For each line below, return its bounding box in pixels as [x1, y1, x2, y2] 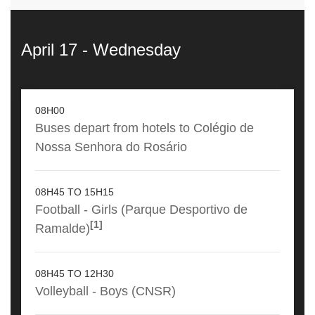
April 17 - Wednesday [21, 40, 181, 60]
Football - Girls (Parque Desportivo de [35, 202, 247, 217]
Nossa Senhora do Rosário [35, 139, 187, 155]
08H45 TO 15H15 [35, 186, 114, 198]
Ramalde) [35, 221, 90, 236]
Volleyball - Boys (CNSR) [35, 283, 176, 299]
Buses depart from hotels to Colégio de [35, 120, 254, 136]
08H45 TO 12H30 [35, 268, 114, 280]
